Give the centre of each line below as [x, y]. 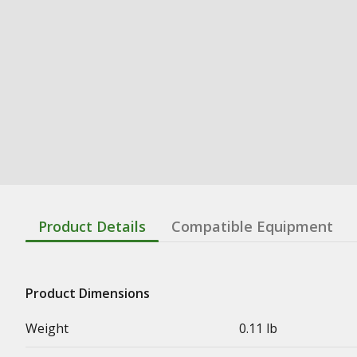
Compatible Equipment [252, 226]
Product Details [92, 226]
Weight [47, 328]
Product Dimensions [88, 293]
